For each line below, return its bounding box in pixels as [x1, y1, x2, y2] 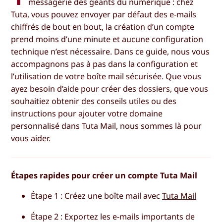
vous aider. [11, 133, 51, 144]
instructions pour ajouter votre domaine [11, 108, 163, 119]
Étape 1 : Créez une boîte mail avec [31, 190, 163, 202]
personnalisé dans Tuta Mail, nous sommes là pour [11, 120, 202, 132]
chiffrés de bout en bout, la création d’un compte [11, 21, 195, 33]
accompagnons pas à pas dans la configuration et [11, 58, 198, 70]
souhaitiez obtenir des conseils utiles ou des [11, 96, 177, 107]
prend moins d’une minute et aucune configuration [11, 34, 204, 45]
